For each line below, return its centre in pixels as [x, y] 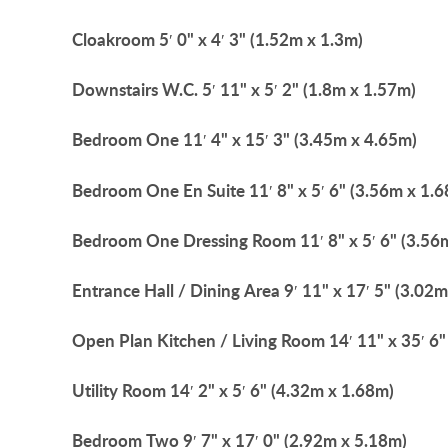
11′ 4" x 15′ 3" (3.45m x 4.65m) [300, 140]
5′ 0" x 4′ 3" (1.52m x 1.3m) [261, 39]
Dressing [215, 240]
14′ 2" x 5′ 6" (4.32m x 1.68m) [282, 391]
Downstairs [115, 90]
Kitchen [186, 341]
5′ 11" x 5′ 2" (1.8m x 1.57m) [309, 90]
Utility [95, 391]
